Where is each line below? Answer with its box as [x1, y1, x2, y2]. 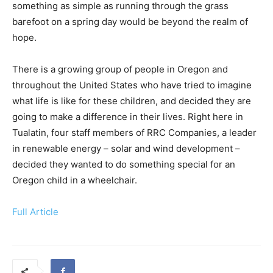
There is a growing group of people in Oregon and [12, 63, 228, 75]
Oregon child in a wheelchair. [12, 174, 137, 186]
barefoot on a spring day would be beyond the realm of [12, 16, 248, 27]
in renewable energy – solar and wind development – [12, 143, 240, 154]
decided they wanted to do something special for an [12, 158, 235, 170]
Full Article [12, 206, 58, 218]
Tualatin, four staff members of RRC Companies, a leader [12, 127, 257, 138]
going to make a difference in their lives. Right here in [12, 111, 243, 122]
